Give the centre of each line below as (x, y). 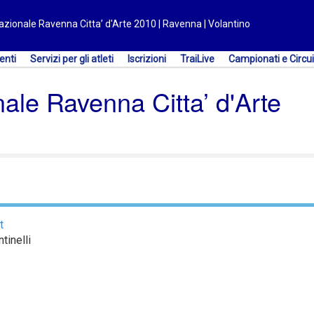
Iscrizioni (147, 59)
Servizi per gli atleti (72, 59)
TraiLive (197, 59)
